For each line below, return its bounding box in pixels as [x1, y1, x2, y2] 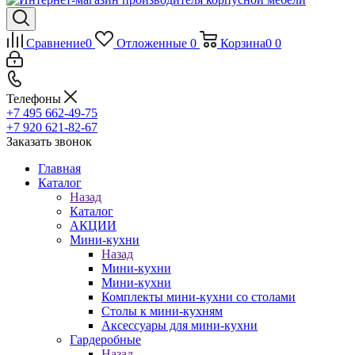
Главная [38, 162, 81, 175]
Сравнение [26, 36, 86, 50]
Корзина [219, 36, 265, 50]
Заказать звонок [6, 135, 92, 148]
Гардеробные [70, 333, 141, 346]
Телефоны [6, 92, 64, 105]
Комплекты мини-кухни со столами [101, 290, 296, 303]
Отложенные [116, 36, 187, 50]
